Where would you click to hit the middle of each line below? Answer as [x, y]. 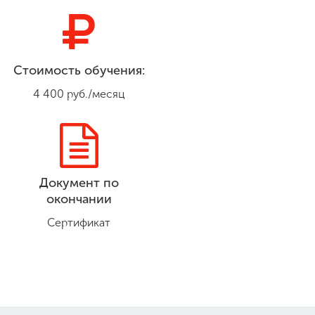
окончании [79, 199]
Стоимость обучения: [79, 70]
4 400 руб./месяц [79, 94]
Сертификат [79, 223]
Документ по [79, 183]
